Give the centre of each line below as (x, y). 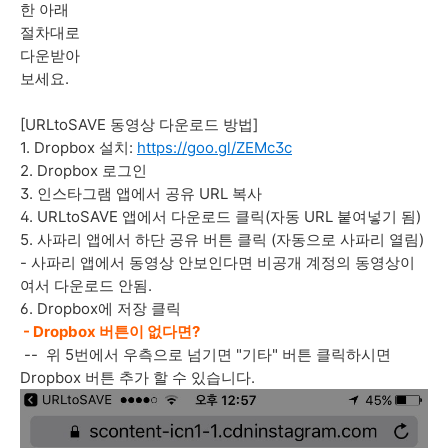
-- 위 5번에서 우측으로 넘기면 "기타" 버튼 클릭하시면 (205, 354)
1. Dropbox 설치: (78, 147)
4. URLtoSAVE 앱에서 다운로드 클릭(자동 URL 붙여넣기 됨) (220, 216)
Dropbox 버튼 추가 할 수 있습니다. (137, 377)
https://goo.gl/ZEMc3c (214, 147)
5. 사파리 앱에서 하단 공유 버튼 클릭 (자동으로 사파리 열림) (222, 239)
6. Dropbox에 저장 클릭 (102, 308)
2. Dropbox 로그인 (83, 170)
